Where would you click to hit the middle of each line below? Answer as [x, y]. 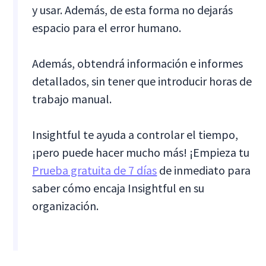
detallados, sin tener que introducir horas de [142, 81]
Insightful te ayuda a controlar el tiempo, [135, 134]
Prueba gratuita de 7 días [95, 170]
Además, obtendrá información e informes [138, 63]
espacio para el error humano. [107, 27]
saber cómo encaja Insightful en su [118, 188]
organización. [66, 205]
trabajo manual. [72, 99]
